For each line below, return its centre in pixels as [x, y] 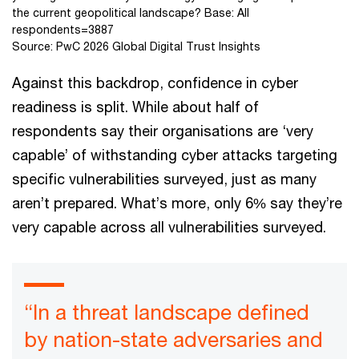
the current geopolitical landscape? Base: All [131, 13]
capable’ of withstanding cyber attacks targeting [175, 155]
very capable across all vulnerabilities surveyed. [173, 227]
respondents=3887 [63, 30]
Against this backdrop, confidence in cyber [155, 83]
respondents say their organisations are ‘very [163, 131]
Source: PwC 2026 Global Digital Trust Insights [136, 46]
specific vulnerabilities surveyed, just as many [164, 179]
